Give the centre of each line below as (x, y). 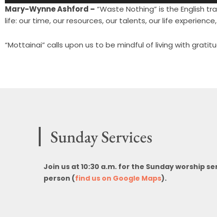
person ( (59, 178)
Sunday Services (101, 136)
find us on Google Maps (118, 178)
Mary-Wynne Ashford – (50, 9)
